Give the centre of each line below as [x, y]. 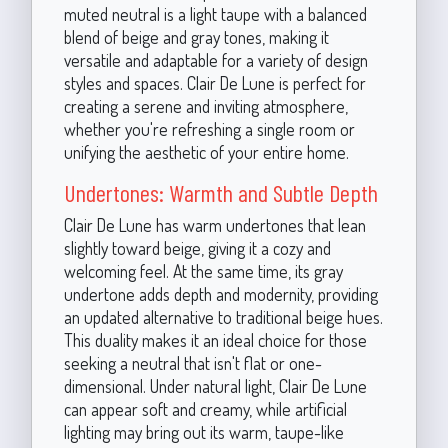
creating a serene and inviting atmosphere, [205, 106]
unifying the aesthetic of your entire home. [206, 152]
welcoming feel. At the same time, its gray [203, 271]
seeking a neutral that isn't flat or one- [192, 363]
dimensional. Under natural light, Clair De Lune [215, 386]
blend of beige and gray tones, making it [196, 37]
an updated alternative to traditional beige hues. [223, 317]
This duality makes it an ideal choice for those [215, 340]
